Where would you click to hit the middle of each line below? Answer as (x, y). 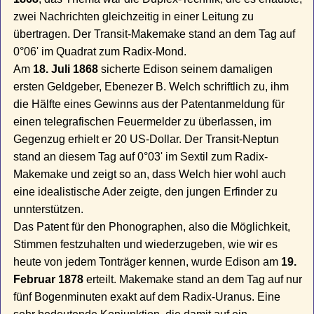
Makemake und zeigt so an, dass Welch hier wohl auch (150, 175)
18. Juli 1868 (66, 69)
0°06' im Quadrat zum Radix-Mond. (100, 52)
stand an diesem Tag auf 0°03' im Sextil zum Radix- (141, 157)
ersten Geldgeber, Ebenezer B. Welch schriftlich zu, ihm (151, 87)
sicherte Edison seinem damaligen (186, 69)
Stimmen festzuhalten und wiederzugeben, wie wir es (146, 245)
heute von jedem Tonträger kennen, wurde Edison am (148, 262)
